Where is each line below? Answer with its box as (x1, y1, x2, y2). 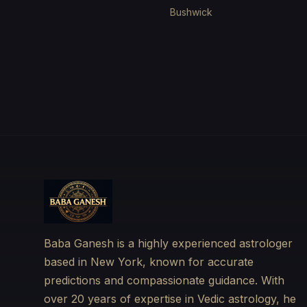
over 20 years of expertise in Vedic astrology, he (44, 292, 296, 306)
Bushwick (170, 6, 212, 18)
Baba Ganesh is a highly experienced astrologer (44, 236, 293, 250)
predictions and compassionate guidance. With (44, 273, 284, 287)
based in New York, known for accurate (44, 255, 254, 269)
